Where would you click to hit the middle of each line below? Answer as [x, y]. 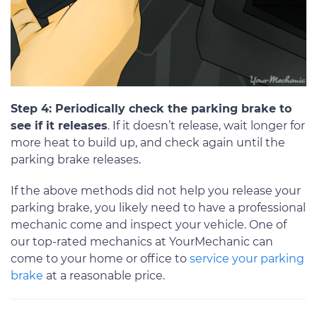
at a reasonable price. [104, 275]
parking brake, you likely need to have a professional [158, 207]
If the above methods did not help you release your [156, 190]
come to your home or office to [100, 258]
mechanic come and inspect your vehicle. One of [149, 224]
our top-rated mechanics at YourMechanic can [142, 241]
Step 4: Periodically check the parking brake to [151, 108]
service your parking [247, 258]
